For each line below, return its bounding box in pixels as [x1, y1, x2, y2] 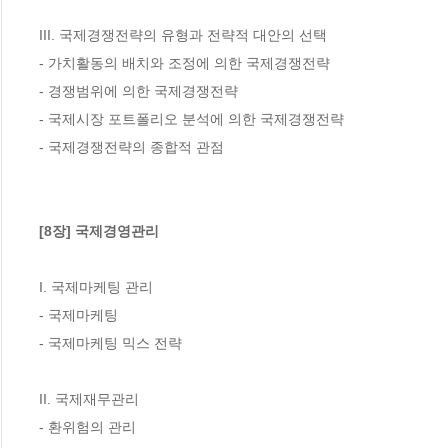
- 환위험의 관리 [39, 418, 136, 435]
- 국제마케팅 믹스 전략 [39, 334, 182, 351]
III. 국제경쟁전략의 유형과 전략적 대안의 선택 [39, 26, 327, 43]
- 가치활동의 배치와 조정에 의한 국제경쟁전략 [39, 54, 330, 71]
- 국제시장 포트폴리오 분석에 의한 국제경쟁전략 [39, 110, 344, 127]
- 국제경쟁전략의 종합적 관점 [39, 138, 224, 155]
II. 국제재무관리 [39, 390, 139, 407]
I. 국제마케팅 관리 [39, 278, 153, 295]
